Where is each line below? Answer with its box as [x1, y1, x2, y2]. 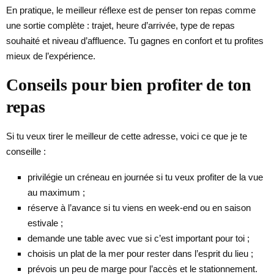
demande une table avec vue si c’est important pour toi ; [28, 232, 250, 243]
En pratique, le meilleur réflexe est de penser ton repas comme [6, 4, 256, 15]
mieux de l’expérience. [6, 50, 95, 61]
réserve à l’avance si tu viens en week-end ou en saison [28, 202, 251, 213]
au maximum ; [28, 187, 85, 198]
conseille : [6, 146, 46, 157]
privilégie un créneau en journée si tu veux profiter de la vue [28, 171, 263, 182]
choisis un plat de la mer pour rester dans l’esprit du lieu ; [28, 248, 253, 259]
